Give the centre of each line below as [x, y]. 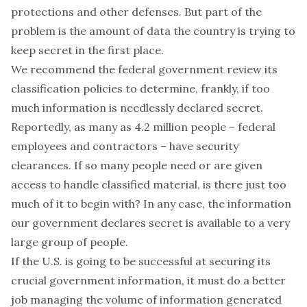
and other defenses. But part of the [168, 12]
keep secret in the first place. [87, 50]
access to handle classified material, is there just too [149, 184]
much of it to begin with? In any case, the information [151, 204]
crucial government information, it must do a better [148, 280]
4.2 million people [180, 127]
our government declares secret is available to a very [150, 223]
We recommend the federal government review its [144, 69]
